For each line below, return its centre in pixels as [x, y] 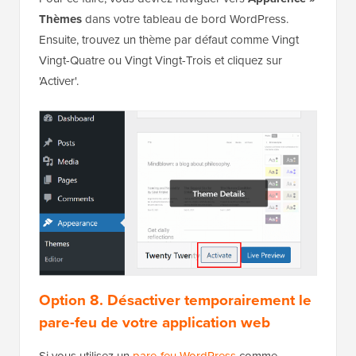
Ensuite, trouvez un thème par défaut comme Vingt [169, 40]
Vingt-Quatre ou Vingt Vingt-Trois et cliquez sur [161, 60]
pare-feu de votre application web [155, 321]
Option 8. [73, 299]
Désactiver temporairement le [209, 299]
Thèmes [60, 19]
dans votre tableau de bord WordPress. [185, 19]
